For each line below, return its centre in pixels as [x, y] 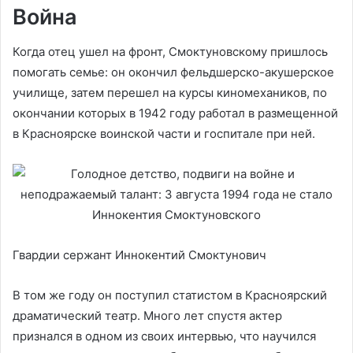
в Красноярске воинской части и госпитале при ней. [164, 134]
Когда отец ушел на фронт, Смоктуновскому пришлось [170, 52]
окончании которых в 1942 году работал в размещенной [175, 113]
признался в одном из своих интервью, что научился [164, 336]
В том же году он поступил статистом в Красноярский [170, 295]
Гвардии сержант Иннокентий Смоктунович [139, 255]
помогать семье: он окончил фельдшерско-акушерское [173, 72]
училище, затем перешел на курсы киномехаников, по [170, 93]
